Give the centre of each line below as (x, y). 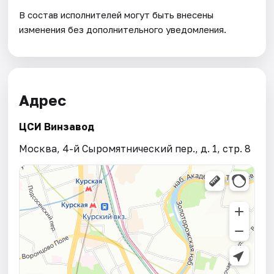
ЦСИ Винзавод (57, 127)
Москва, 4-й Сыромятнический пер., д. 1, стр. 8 (135, 149)
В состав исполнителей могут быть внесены (117, 14)
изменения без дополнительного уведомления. (123, 29)
